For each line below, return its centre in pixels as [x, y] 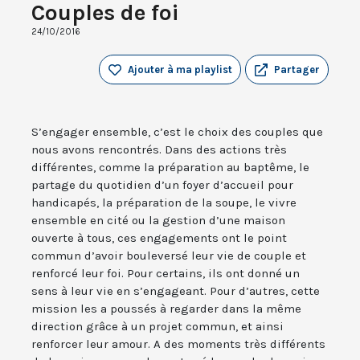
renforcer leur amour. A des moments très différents [178, 344]
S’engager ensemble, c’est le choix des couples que [177, 132]
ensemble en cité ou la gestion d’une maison [158, 221]
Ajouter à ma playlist [180, 70]
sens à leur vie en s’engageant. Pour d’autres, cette [176, 291]
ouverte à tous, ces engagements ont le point [159, 238]
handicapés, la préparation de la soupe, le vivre [164, 203]
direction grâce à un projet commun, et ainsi [157, 327]
